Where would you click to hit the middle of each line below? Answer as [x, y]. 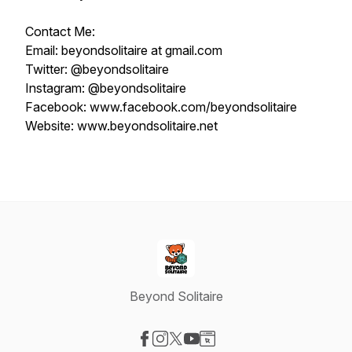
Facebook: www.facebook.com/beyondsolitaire [161, 107]
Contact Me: [62, 31]
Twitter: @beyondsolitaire [97, 69]
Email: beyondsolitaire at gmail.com [124, 50]
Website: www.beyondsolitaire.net [121, 126]
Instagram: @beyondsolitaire [106, 88]
